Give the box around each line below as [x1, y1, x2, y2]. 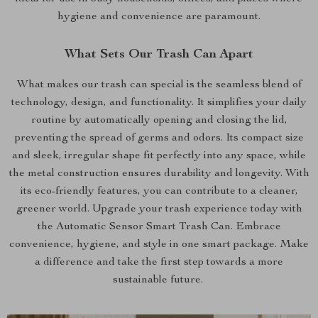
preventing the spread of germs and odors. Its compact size [14, 133, 304, 144]
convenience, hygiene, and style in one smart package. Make [9, 239, 309, 251]
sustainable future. [112, 275, 206, 286]
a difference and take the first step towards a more [35, 257, 283, 268]
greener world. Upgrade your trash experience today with [16, 204, 302, 215]
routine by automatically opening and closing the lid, [31, 115, 287, 126]
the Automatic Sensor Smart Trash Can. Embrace [37, 221, 281, 233]
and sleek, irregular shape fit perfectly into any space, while [12, 150, 306, 162]
